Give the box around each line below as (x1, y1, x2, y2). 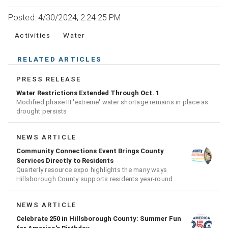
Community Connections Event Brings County (16, 147, 164, 155)
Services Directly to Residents (16, 157, 113, 165)
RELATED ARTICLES (17, 55, 102, 64)
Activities (15, 31, 51, 40)
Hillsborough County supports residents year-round (16, 175, 173, 183)
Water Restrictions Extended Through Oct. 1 (16, 89, 159, 97)
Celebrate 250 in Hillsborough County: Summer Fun (16, 215, 181, 223)
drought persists (16, 107, 67, 116)
